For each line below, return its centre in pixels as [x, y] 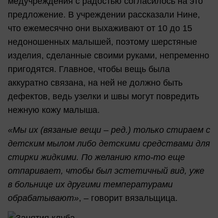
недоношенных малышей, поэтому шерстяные [102, 42]
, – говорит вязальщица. [128, 198]
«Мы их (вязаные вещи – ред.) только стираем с [109, 130]
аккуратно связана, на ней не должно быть [95, 82]
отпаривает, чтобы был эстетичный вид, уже [106, 171]
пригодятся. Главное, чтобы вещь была [89, 69]
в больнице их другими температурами [90, 185]
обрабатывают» [43, 198]
